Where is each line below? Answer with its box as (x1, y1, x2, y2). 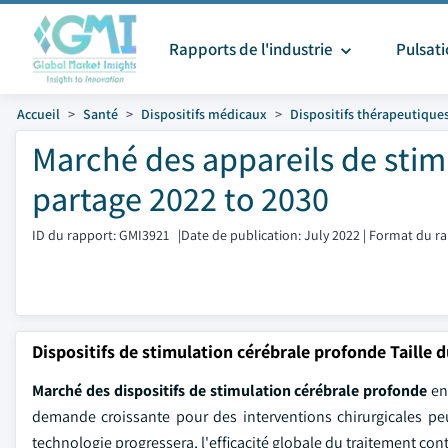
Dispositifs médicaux (141, 105, 267, 123)
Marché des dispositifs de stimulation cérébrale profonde (32, 380, 428, 401)
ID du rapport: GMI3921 (32, 226, 169, 244)
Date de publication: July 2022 (181, 226, 360, 244)
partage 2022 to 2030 (32, 176, 329, 221)
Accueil (17, 105, 60, 123)
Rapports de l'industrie (169, 38, 336, 60)
